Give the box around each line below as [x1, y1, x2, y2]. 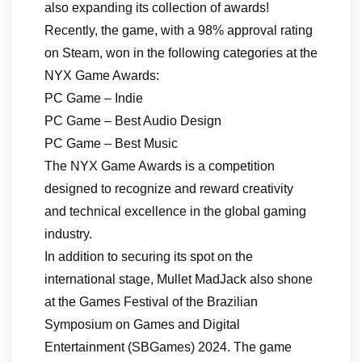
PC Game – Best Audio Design [44, 114, 221, 128]
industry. [44, 227, 92, 241]
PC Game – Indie [44, 91, 143, 105]
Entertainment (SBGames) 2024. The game [44, 340, 292, 354]
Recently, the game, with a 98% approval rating [44, 23, 313, 37]
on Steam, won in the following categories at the [44, 46, 318, 60]
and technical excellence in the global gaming [44, 204, 306, 218]
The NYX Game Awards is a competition [44, 159, 275, 173]
